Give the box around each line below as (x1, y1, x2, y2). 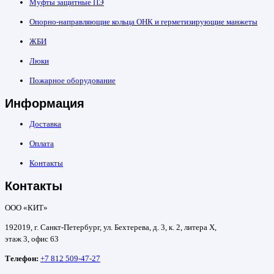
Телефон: (5, 253, 40, 263)
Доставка (29, 119, 61, 128)
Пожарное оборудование (29, 75, 116, 85)
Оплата (29, 138, 54, 148)
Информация (5, 94, 84, 112)
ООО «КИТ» (5, 202, 48, 212)
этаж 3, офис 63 (5, 234, 59, 243)
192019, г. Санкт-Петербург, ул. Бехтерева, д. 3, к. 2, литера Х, (5, 222, 217, 232)
